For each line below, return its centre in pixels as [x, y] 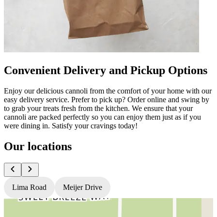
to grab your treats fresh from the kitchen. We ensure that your [98, 108]
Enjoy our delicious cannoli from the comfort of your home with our [108, 91]
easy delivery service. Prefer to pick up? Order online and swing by [107, 99]
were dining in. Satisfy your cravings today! [71, 125]
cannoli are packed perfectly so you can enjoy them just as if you [102, 117]
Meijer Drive [83, 187]
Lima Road [29, 187]
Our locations [38, 146]
